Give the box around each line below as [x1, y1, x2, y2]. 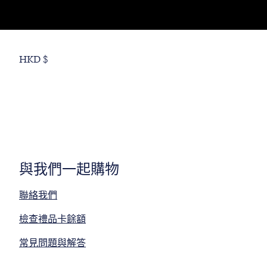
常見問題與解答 [19, 237, 86, 249]
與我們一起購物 [19, 159, 119, 179]
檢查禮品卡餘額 [19, 213, 86, 225]
